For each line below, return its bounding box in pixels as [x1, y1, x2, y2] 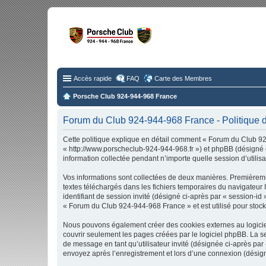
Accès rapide [74, 75, 112, 82]
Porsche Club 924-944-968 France [73, 93, 177, 100]
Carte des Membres [154, 75, 212, 82]
